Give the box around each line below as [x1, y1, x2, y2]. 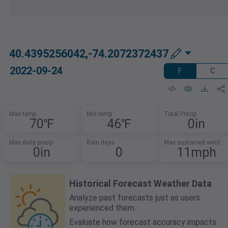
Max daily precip [9, 139, 53, 147]
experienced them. [69, 203, 136, 213]
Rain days [87, 139, 115, 147]
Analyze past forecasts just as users [69, 193, 200, 203]
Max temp [9, 110, 37, 118]
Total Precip [163, 110, 196, 118]
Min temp [87, 110, 112, 118]
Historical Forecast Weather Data [69, 178, 212, 189]
